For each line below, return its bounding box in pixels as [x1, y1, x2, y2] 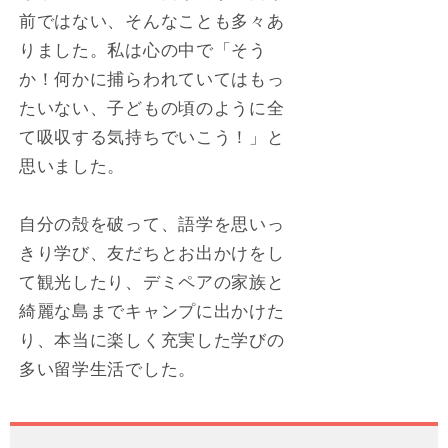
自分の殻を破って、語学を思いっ [18, 213, 285, 234]
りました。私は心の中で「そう [18, 39, 267, 60]
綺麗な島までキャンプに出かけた [18, 300, 285, 321]
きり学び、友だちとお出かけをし [18, 242, 285, 263]
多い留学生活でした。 [18, 358, 196, 379]
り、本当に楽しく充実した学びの [18, 329, 285, 350]
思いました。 [18, 155, 126, 176]
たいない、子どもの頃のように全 [18, 97, 285, 118]
